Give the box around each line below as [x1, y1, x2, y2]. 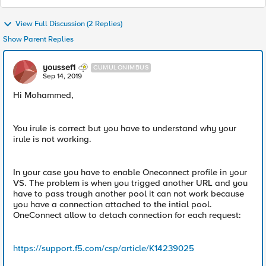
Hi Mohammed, [13, 90, 74, 100]
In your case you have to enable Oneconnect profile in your [13, 167, 247, 178]
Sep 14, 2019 [43, 72, 82, 81]
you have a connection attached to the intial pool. [13, 199, 212, 210]
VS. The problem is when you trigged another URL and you [13, 178, 248, 188]
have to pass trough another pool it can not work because [13, 188, 244, 199]
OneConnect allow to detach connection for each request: [13, 210, 241, 220]
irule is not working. [13, 134, 91, 144]
